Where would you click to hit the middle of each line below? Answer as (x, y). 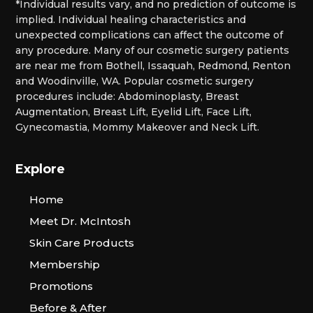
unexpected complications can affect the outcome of (150, 35)
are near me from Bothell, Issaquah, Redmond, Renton (153, 65)
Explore (41, 169)
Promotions (61, 286)
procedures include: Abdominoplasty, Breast (128, 96)
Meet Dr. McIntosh (80, 221)
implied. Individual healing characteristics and (131, 19)
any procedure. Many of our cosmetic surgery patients (153, 50)
